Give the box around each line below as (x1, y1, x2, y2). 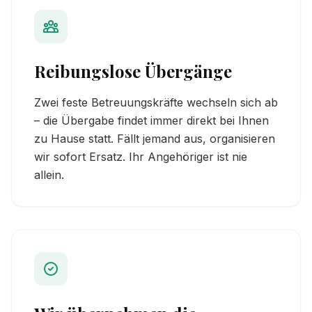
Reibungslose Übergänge (34, 59, 232, 82)
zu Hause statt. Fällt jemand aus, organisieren (34, 131, 275, 146)
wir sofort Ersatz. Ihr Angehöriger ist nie (34, 149, 247, 164)
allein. (34, 167, 64, 182)
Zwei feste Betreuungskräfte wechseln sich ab (34, 95, 278, 109)
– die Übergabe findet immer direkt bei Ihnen (34, 113, 269, 127)
